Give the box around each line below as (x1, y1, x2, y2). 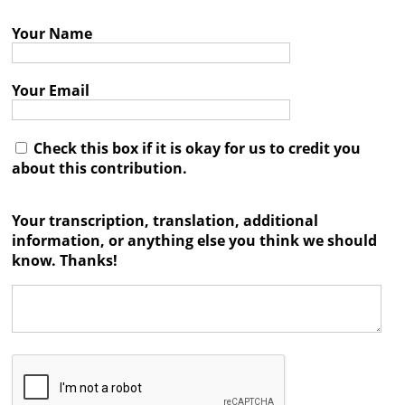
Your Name (11, 24, 92, 43)
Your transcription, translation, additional (11, 211, 318, 231)
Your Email (11, 80, 89, 100)
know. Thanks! (11, 250, 118, 270)
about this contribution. (11, 158, 187, 178)
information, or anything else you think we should (11, 231, 377, 250)
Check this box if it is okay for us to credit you (29, 138, 361, 158)
